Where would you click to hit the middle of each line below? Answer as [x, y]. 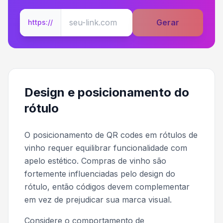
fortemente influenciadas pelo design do [100, 173]
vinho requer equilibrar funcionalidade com [106, 148]
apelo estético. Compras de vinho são [95, 161]
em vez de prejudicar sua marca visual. [98, 199]
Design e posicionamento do [107, 92]
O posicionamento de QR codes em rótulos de [111, 135]
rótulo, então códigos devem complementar [107, 186]
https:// [40, 22]
